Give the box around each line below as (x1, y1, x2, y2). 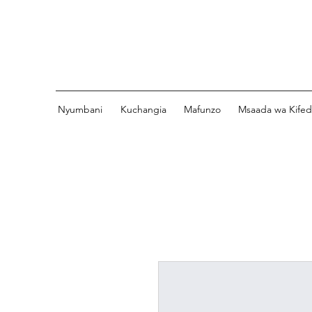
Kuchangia (120, 103, 166, 116)
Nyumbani (58, 103, 102, 116)
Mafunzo (184, 103, 221, 116)
